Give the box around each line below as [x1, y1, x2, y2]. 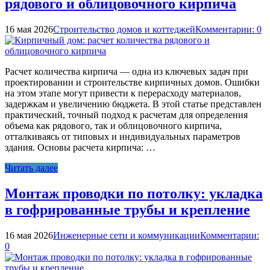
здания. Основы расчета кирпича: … [5, 142, 155, 153]
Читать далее [5, 163, 58, 174]
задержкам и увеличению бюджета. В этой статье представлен [5, 99, 262, 110]
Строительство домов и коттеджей [53, 24, 195, 35]
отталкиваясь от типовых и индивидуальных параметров [5, 131, 240, 142]
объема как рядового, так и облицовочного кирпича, [5, 121, 222, 131]
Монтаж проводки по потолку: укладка [5, 186, 263, 202]
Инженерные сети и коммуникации [53, 230, 200, 241]
